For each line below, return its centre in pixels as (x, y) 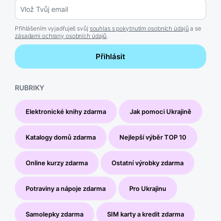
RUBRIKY (30, 88)
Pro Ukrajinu (148, 188)
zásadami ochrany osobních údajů (61, 36)
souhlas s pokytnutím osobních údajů (139, 28)
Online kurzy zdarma (57, 163)
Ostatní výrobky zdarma (147, 163)
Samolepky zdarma (55, 214)
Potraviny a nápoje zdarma (66, 188)
